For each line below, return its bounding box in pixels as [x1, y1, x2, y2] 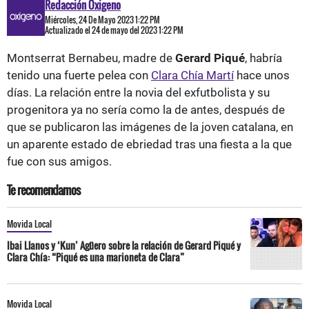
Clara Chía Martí [151, 68, 234, 82]
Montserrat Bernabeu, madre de [7, 50, 175, 65]
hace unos [234, 68, 290, 82]
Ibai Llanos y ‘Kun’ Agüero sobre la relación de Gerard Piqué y [7, 237, 241, 252]
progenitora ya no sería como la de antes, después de [7, 102, 285, 117]
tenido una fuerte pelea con [7, 68, 151, 82]
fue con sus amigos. [7, 154, 114, 168]
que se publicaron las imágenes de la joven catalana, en [7, 119, 293, 134]
